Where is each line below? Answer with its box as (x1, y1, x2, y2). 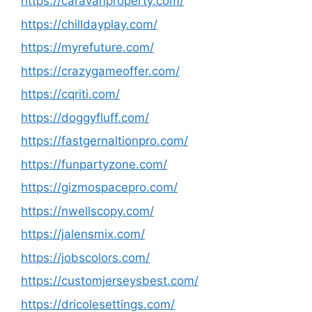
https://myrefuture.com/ (21, 40, 154, 54)
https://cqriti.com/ (21, 87, 120, 101)
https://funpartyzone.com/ (21, 157, 167, 171)
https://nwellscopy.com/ (21, 203, 154, 218)
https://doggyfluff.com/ (21, 110, 149, 125)
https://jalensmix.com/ (21, 227, 145, 241)
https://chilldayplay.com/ (21, 17, 157, 31)
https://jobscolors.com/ (21, 250, 150, 265)
